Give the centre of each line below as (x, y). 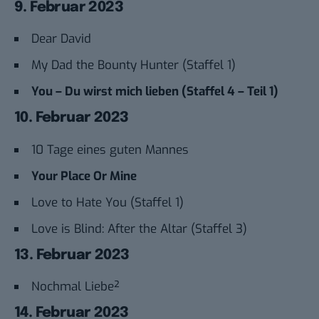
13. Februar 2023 (72, 255)
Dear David (61, 39)
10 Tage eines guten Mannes (110, 150)
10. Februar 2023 (72, 118)
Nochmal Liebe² (75, 286)
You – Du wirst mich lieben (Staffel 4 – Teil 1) (155, 92)
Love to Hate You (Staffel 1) (108, 202)
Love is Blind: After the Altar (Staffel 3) (139, 229)
